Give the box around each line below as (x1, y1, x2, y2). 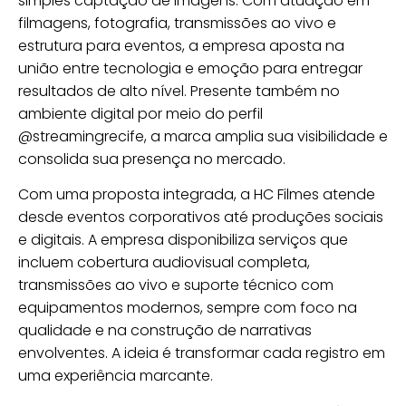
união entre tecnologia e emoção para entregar (18, 57, 362, 79)
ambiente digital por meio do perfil (18, 102, 263, 124)
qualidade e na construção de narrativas (18, 320, 312, 342)
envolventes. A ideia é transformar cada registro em (18, 343, 385, 364)
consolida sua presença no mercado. (18, 148, 285, 169)
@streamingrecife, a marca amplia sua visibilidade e (18, 125, 388, 147)
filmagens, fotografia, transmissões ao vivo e (18, 12, 336, 34)
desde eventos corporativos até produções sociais (18, 207, 383, 228)
